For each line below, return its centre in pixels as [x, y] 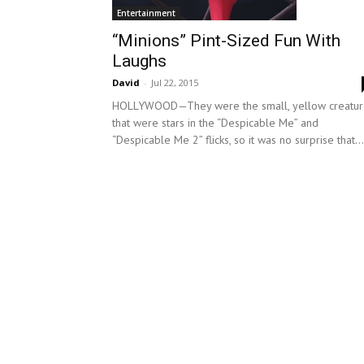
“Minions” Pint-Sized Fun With [226, 40]
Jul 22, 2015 [175, 82]
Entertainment [146, 13]
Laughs [139, 61]
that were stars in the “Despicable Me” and [215, 122]
